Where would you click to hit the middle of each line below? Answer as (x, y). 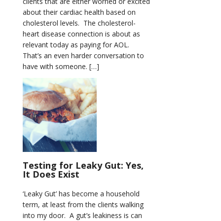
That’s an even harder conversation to (83, 55)
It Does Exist (51, 174)
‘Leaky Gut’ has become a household (81, 194)
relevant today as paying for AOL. (77, 45)
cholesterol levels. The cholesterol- (79, 23)
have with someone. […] (61, 66)
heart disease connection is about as (81, 34)
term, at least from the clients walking (83, 204)
